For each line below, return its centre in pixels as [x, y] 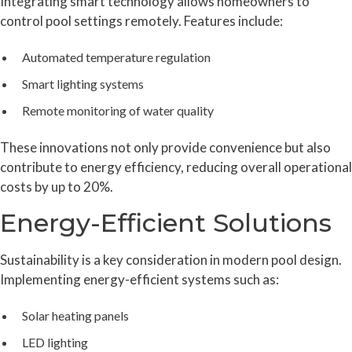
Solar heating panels [75, 316]
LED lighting [55, 343]
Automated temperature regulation [116, 57]
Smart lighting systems [83, 84]
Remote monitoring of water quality [118, 111]
